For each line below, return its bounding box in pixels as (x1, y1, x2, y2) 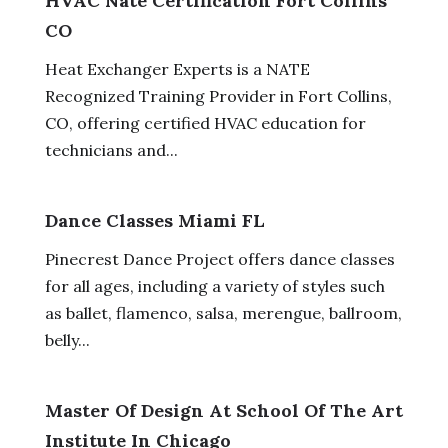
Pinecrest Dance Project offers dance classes (44, 248, 395, 269)
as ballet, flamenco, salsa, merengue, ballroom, (44, 302, 402, 323)
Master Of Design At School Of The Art (44, 398, 403, 422)
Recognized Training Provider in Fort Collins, (44, 85, 392, 106)
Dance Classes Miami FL (44, 208, 265, 232)
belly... (44, 329, 90, 350)
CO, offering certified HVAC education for (44, 112, 366, 133)
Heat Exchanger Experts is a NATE (44, 58, 310, 79)
